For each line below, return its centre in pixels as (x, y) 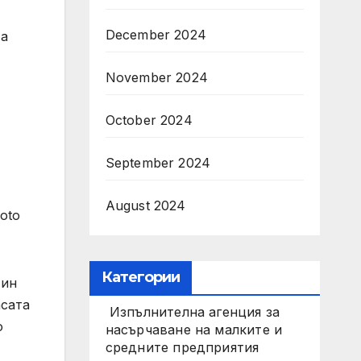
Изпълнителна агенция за (193, 312)
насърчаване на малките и (194, 330)
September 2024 (158, 163)
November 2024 (157, 77)
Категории (141, 277)
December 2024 (156, 35)
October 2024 (149, 120)
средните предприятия (182, 347)
